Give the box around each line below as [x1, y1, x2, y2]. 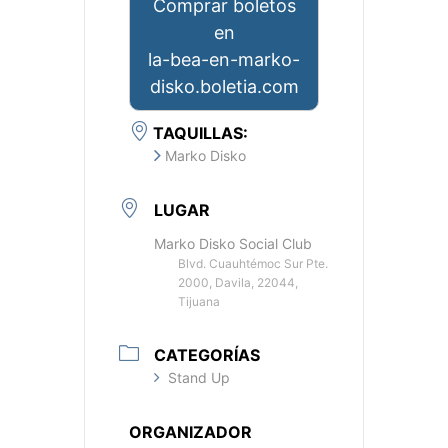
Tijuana [178, 294, 220, 310]
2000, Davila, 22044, [178, 275, 298, 291]
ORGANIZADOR [129, 422, 252, 443]
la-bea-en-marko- [148, 49, 300, 71]
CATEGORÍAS [154, 345, 260, 366]
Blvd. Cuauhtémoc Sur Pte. [178, 256, 328, 272]
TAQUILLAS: [149, 123, 248, 144]
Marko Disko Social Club [154, 235, 312, 253]
